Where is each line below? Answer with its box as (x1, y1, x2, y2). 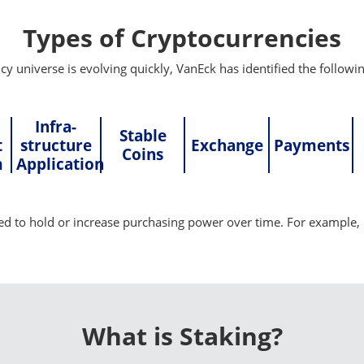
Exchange (190, 133, 263, 156)
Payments (273, 133, 349, 156)
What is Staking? (81, 318, 283, 353)
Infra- (35, 115, 77, 137)
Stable (119, 124, 167, 147)
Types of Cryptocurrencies (23, 20, 341, 54)
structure (19, 133, 92, 156)
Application (16, 152, 105, 175)
